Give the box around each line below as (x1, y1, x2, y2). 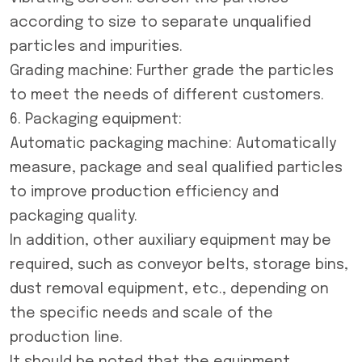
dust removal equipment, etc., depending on (10, 282, 329, 297)
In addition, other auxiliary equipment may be (10, 234, 331, 248)
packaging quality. (10, 209, 137, 224)
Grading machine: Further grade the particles (10, 64, 334, 78)
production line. (10, 330, 123, 345)
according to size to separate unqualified (10, 15, 311, 30)
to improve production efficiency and (10, 185, 279, 200)
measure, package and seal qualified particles (10, 161, 343, 175)
